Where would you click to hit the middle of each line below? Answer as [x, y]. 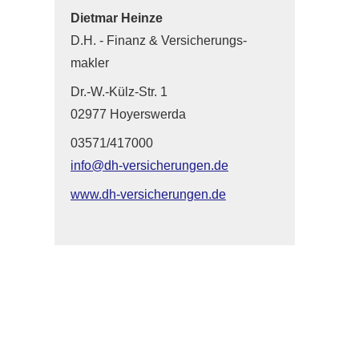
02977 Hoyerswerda [128, 114]
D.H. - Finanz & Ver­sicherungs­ [159, 40]
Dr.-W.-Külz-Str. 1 [119, 92]
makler [90, 63]
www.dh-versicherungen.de [148, 194]
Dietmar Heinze [117, 18]
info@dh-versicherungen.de [149, 165]
